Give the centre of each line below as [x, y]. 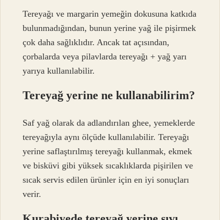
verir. [32, 194]
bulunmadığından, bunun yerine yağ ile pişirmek [110, 28]
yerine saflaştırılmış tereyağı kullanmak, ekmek [108, 151]
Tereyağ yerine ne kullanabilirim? [109, 95]
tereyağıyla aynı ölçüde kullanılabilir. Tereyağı [106, 137]
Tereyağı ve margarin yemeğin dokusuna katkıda [110, 14]
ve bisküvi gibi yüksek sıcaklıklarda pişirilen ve [108, 165]
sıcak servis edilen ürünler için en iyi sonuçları [106, 179]
